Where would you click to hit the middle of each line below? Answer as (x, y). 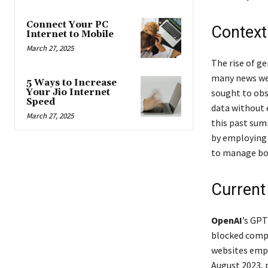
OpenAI (226, 220)
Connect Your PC (67, 25)
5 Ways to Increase (71, 83)
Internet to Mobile (70, 35)
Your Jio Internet (68, 93)
